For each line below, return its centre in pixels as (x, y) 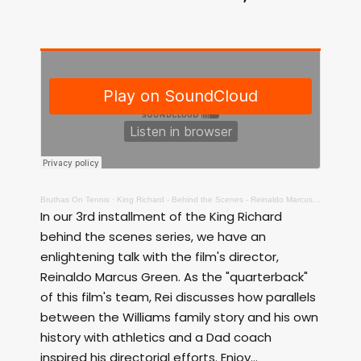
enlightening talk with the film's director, (160, 257)
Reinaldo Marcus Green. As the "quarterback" (174, 277)
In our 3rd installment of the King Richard (161, 216)
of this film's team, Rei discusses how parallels (178, 297)
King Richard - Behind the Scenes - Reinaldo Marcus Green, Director (215, 199)
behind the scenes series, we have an (153, 237)
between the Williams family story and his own (179, 317)
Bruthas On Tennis (75, 199)
